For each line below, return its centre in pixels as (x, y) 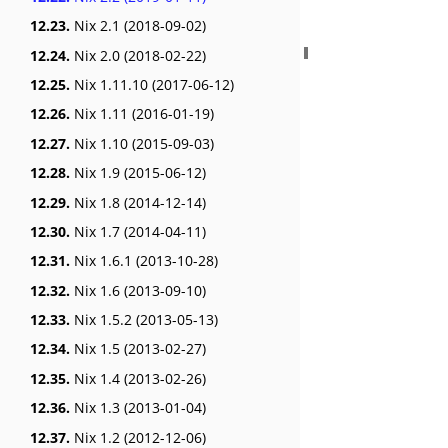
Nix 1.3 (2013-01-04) (138, 408)
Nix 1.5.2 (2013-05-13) (144, 320)
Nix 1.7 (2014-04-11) (138, 231)
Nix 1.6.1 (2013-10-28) (144, 261)
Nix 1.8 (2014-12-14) (138, 202)
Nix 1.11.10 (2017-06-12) (152, 84)
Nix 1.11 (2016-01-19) (142, 114)
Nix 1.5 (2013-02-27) (138, 349)
